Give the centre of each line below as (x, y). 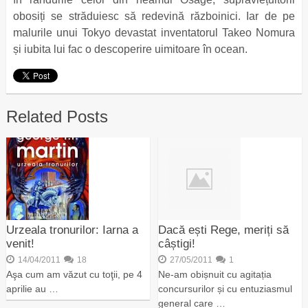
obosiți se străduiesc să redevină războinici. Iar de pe (154, 16)
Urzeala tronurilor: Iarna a (72, 230)
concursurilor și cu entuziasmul (225, 288)
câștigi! (177, 243)
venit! (20, 243)
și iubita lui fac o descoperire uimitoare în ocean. (130, 49)
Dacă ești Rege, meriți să (224, 230)
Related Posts (57, 116)
